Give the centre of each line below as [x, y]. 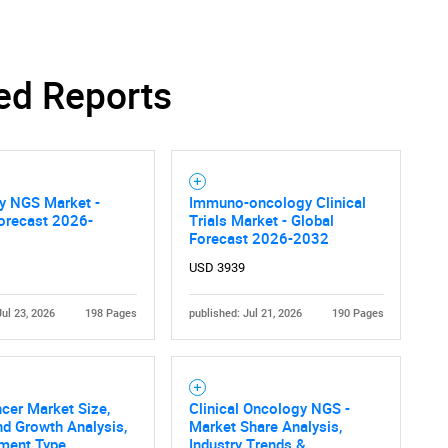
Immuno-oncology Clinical [277, 202]
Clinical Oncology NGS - [269, 408]
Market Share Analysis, [265, 426]
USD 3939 [216, 268]
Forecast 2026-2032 [258, 238]
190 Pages [357, 314]
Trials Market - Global [261, 220]
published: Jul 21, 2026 [245, 314]
